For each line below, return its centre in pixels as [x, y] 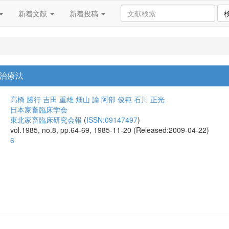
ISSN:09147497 [112, 120]
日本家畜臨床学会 [39, 109]
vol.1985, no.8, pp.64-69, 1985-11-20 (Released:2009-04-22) [110, 130]
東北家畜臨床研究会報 [46, 120]
